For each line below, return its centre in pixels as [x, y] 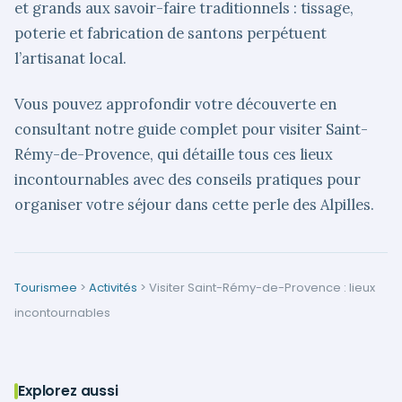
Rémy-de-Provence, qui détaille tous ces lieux [174, 155]
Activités [113, 288]
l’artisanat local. [70, 59]
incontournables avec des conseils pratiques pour [188, 180]
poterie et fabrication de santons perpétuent [170, 34]
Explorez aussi [68, 390]
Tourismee [46, 288]
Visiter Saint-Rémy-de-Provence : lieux [262, 288]
